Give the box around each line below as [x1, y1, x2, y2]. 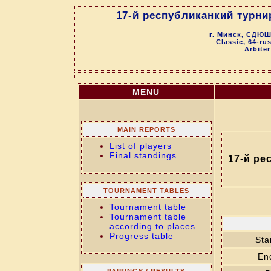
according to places [109, 221, 195, 231]
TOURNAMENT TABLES [103, 187, 189, 194]
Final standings [109, 151, 177, 160]
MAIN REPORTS [117, 126, 175, 133]
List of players [109, 141, 172, 151]
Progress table [109, 231, 174, 241]
